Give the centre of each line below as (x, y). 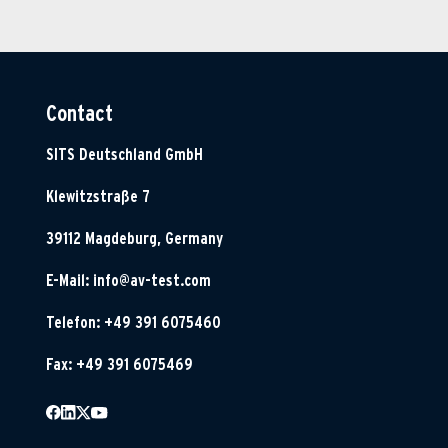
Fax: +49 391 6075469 (119, 364)
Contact (79, 112)
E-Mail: (69, 280)
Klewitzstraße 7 (98, 196)
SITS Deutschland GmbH (124, 154)
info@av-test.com (152, 280)
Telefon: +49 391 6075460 (133, 322)
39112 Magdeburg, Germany (134, 238)
